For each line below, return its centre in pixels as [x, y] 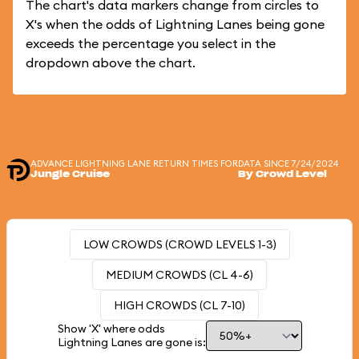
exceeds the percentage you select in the [151, 43]
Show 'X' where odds [111, 329]
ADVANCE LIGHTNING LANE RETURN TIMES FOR [134, 163]
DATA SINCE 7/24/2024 [288, 163]
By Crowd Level [282, 174]
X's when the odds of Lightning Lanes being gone [175, 24]
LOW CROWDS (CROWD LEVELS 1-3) [179, 244]
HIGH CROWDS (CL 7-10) [179, 305]
